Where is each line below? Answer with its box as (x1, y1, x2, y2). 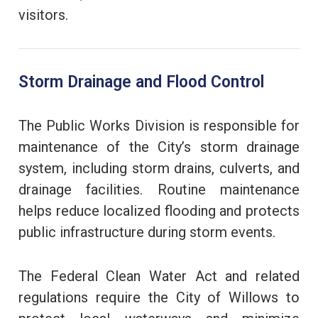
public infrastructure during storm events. (18, 223, 275, 241)
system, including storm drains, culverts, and (18, 159, 300, 177)
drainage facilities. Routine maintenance (18, 180, 300, 198)
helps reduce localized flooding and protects (18, 202, 300, 219)
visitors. (18, 6, 68, 23)
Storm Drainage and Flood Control (18, 72, 268, 92)
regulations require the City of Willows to (18, 288, 300, 306)
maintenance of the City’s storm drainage (18, 138, 300, 155)
